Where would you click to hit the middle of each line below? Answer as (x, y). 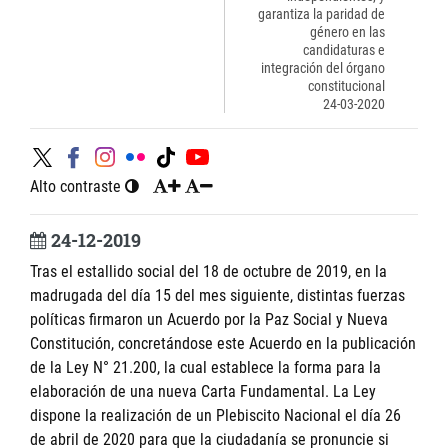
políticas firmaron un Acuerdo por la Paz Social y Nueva (209, 320)
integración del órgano (323, 68)
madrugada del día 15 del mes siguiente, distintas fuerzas (217, 296)
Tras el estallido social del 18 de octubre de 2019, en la (208, 272)
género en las (348, 32)
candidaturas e (344, 50)
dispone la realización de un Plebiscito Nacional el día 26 (215, 416)
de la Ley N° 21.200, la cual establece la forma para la (205, 368)
